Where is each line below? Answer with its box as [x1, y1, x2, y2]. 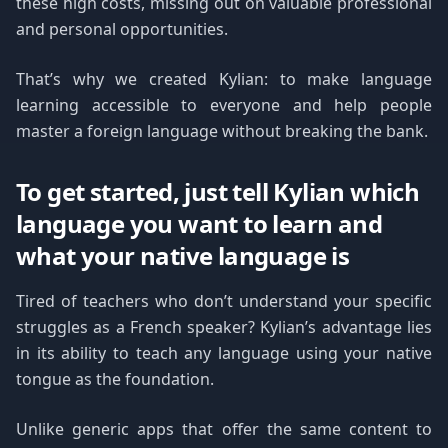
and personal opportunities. [16, 18, 228, 40]
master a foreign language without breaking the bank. [16, 120, 428, 142]
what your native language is [16, 239, 350, 272]
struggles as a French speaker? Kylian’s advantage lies [16, 316, 432, 338]
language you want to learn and [16, 207, 382, 240]
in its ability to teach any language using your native [16, 342, 432, 364]
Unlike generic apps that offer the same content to [16, 418, 432, 440]
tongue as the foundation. [16, 368, 214, 390]
